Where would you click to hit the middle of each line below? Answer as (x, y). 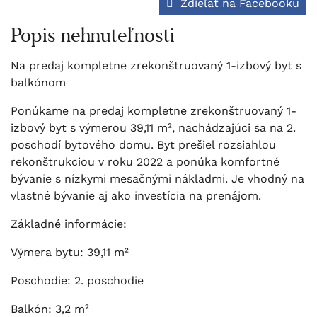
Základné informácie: (69, 224)
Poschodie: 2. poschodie (77, 280)
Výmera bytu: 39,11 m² (70, 252)
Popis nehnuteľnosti (93, 35)
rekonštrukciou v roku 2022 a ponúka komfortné (145, 161)
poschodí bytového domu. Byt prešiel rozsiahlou (143, 144)
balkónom (38, 82)
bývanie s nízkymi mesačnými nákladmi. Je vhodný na (157, 178)
